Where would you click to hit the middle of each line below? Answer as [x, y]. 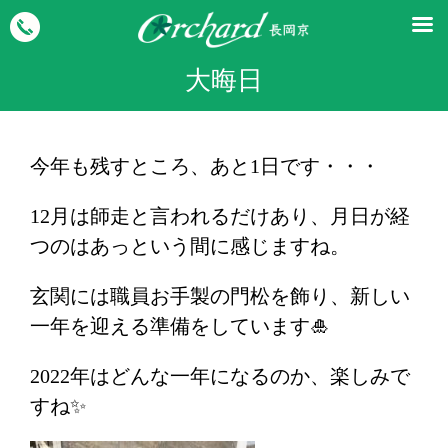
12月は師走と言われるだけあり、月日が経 [220, 216]
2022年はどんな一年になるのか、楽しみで [220, 376]
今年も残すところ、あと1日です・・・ [205, 166]
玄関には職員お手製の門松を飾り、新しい [220, 296]
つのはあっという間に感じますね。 [190, 246]
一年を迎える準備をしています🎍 [180, 326]
